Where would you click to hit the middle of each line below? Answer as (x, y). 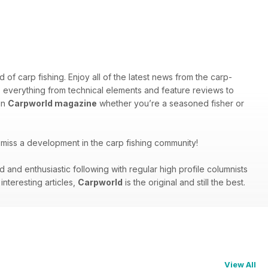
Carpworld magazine (52, 103)
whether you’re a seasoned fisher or (170, 103)
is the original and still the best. (184, 182)
